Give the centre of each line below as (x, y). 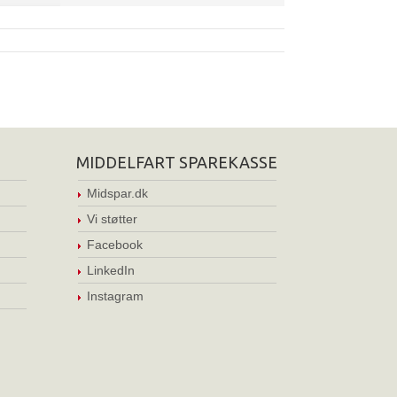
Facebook (114, 245)
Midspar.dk (117, 193)
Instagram (115, 296)
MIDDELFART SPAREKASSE (176, 162)
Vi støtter (112, 219)
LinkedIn (110, 270)
